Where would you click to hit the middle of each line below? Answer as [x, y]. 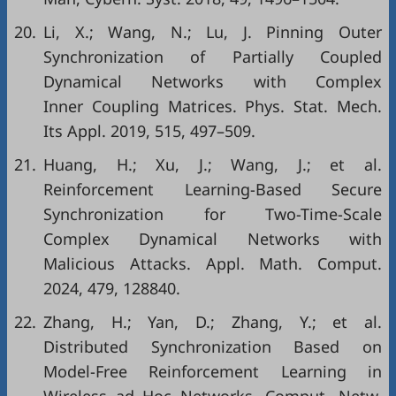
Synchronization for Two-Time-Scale [213, 214]
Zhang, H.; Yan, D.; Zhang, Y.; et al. [213, 322]
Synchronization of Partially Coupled [213, 57]
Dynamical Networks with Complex [213, 81]
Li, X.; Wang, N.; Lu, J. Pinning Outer [213, 32]
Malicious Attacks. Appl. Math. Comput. [213, 263]
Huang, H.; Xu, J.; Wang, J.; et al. [213, 164]
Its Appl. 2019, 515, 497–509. [149, 131]
